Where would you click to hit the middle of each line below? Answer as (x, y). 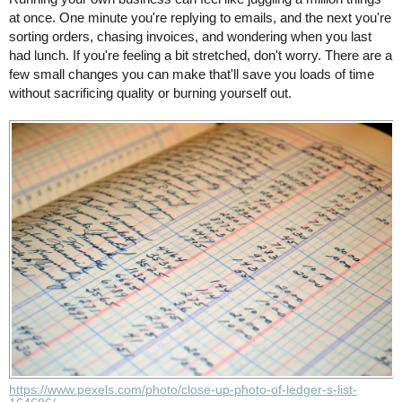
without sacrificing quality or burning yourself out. (150, 93)
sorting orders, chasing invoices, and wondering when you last (190, 36)
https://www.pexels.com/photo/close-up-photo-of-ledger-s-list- (183, 389)
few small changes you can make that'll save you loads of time (192, 74)
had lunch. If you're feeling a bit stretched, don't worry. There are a (201, 55)
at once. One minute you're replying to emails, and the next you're (200, 17)
